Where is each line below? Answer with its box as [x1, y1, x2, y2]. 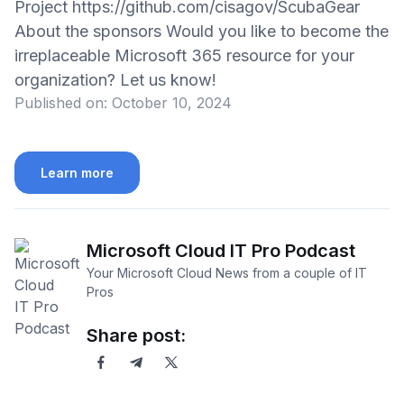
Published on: [14, 94, 107, 112]
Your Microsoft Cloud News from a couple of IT [87, 265, 367, 281]
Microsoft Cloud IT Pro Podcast [87, 240, 355, 262]
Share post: [87, 325, 186, 347]
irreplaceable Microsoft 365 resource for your [14, 46, 354, 65]
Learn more [41, 165, 114, 181]
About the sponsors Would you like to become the [14, 22, 389, 41]
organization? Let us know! [14, 70, 216, 89]
